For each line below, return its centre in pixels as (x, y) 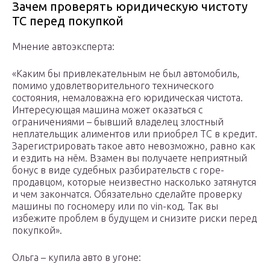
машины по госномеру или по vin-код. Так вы (115, 206)
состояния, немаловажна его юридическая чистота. (127, 98)
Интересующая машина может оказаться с (107, 110)
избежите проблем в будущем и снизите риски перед (134, 218)
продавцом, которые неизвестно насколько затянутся (134, 182)
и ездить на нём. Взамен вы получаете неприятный (130, 158)
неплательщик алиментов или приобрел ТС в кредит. (135, 134)
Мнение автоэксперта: (63, 47)
